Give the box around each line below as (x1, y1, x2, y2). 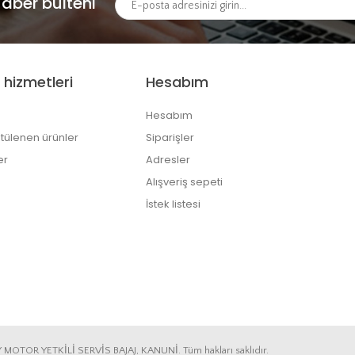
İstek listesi (146, 196, 200, 212)
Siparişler (146, 129, 194, 145)
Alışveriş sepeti (146, 174, 223, 189)
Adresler (146, 151, 190, 167)
